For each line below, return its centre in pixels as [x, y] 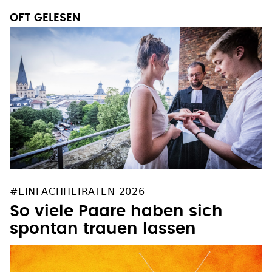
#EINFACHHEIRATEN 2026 [77, 191]
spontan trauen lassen [103, 229]
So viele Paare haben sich [116, 211]
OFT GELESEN [45, 18]
